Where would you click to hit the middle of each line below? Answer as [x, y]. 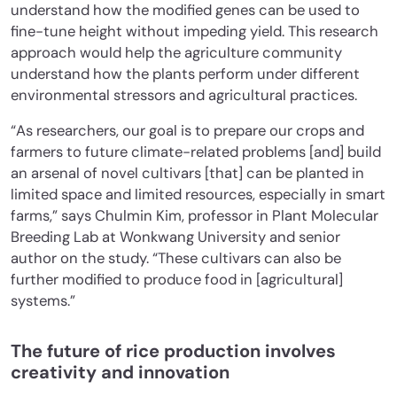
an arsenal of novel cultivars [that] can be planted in [187, 173]
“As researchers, [66, 130]
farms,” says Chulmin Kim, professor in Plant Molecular [195, 215]
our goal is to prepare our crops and [243, 130]
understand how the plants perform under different [185, 74]
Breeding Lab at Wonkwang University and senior [175, 237]
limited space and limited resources [132, 194]
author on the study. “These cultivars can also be [176, 258]
